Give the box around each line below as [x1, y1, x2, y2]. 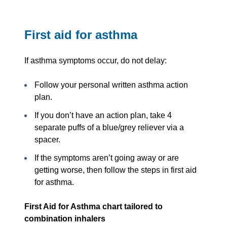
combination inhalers [24, 214, 105, 223]
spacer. [34, 135, 60, 144]
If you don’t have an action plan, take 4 [34, 111, 172, 120]
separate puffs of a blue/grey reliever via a [34, 123, 184, 132]
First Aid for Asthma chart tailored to [24, 202, 163, 211]
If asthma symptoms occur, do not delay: [24, 56, 167, 65]
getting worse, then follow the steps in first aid [34, 166, 197, 175]
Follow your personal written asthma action [34, 81, 188, 90]
